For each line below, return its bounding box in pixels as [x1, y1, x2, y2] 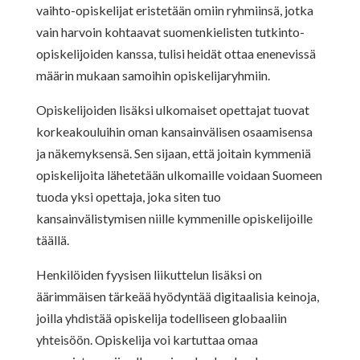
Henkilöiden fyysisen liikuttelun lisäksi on [35, 266, 262, 282]
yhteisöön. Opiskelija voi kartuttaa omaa [35, 331, 258, 347]
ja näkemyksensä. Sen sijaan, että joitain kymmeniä [35, 145, 311, 161]
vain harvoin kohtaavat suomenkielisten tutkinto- [35, 23, 305, 39]
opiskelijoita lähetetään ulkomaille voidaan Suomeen [35, 166, 322, 182]
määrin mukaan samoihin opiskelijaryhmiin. [35, 67, 270, 83]
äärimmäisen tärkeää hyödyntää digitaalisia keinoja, [35, 288, 319, 304]
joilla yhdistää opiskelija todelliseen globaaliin [35, 309, 287, 325]
